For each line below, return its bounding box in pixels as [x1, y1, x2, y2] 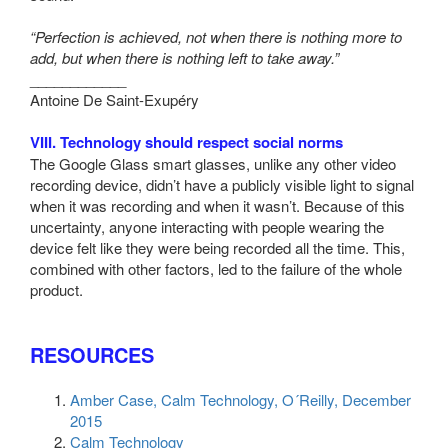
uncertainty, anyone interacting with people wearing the [30, 215, 384, 237]
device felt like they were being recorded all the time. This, [30, 236, 405, 258]
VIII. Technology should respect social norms [30, 130, 343, 153]
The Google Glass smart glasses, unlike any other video [30, 152, 396, 174]
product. [30, 278, 83, 300]
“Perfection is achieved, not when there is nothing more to [30, 25, 402, 47]
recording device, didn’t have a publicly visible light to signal [30, 173, 414, 195]
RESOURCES [30, 339, 154, 369]
